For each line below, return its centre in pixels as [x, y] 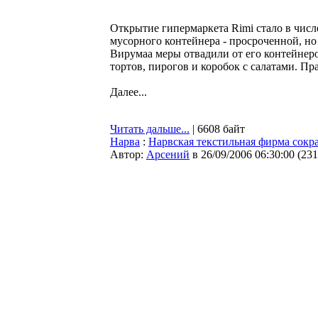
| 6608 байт [217, 129]
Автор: [128, 154]
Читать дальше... [150, 129]
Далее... [128, 92]
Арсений [168, 154]
